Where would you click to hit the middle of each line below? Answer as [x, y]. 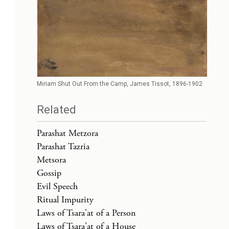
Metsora [51, 159]
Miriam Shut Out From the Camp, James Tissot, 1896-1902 [120, 84]
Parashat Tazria [63, 146]
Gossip [49, 173]
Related [56, 109]
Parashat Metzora [67, 133]
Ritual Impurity [65, 199]
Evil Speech [57, 186]
